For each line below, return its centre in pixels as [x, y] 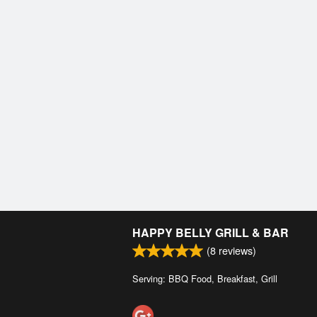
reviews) [236, 250]
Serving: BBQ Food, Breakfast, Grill [205, 279]
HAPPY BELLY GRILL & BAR [211, 233]
